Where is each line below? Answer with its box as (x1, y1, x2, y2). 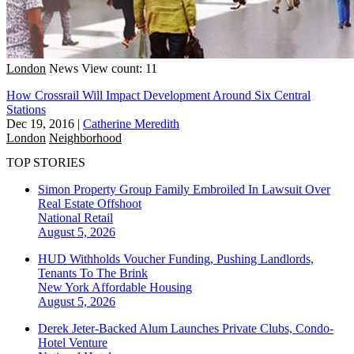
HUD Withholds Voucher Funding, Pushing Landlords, (38, 252, 314, 266)
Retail (84, 211, 113, 225)
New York (38, 281, 92, 295)
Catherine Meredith (83, 116, 179, 130)
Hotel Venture (38, 336, 107, 350)
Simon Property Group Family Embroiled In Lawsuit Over (38, 183, 330, 197)
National (38, 211, 84, 225)
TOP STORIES (6, 156, 85, 170)
